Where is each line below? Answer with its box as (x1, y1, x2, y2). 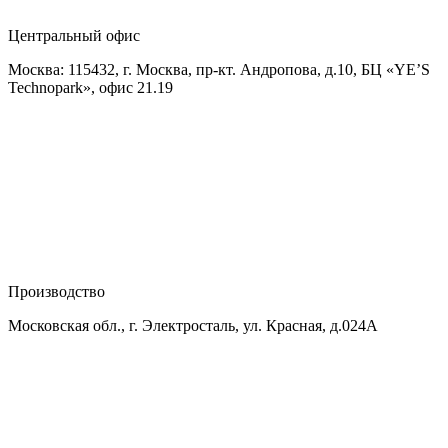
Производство (8, 283, 105, 301)
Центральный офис (8, 27, 140, 45)
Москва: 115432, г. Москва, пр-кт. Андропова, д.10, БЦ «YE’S (8, 61, 430, 79)
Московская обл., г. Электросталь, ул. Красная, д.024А (8, 317, 378, 335)
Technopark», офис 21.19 (8, 79, 173, 97)
